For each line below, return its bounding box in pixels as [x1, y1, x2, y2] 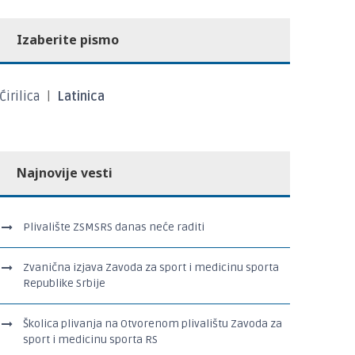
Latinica [57, 88, 105, 105]
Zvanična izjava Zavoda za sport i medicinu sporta [23, 260, 280, 274]
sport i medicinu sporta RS [23, 332, 158, 346]
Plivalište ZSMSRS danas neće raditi [23, 219, 205, 234]
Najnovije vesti [17, 163, 113, 181]
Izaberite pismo [17, 30, 120, 48]
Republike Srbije [23, 276, 106, 290]
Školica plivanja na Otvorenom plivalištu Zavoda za [23, 316, 283, 330]
